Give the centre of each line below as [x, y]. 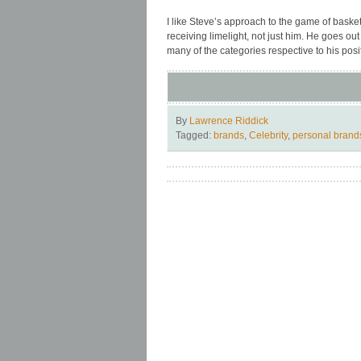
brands [229, 135]
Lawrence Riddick [229, 120]
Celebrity [268, 135]
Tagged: [195, 135]
